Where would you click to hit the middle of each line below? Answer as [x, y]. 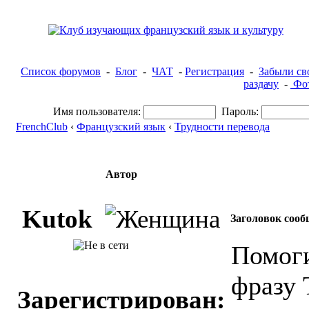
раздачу [261, 84]
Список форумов [61, 71]
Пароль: [240, 111]
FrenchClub [42, 127]
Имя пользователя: [97, 111]
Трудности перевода [222, 127]
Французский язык [121, 127]
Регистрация [215, 71]
